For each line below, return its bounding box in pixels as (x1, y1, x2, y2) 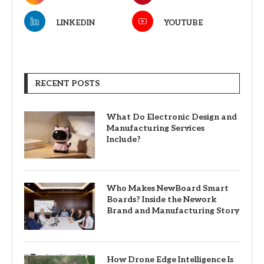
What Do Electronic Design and (107, 112, 237, 122)
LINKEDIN (56, 18, 95, 28)
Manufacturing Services (107, 123, 204, 133)
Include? (107, 134, 141, 144)
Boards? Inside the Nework (107, 194, 216, 204)
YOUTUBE (164, 18, 203, 28)
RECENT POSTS (35, 78, 100, 88)
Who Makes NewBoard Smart (107, 183, 229, 193)
